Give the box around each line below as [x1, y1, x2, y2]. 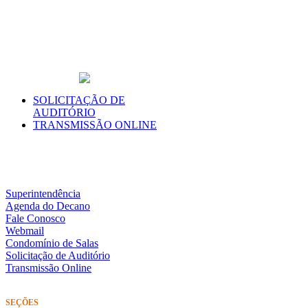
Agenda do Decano [5, 199, 90, 212]
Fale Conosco [5, 212, 65, 224]
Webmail [5, 224, 44, 236]
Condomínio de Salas [5, 236, 98, 249]
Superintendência [5, 187, 80, 199]
